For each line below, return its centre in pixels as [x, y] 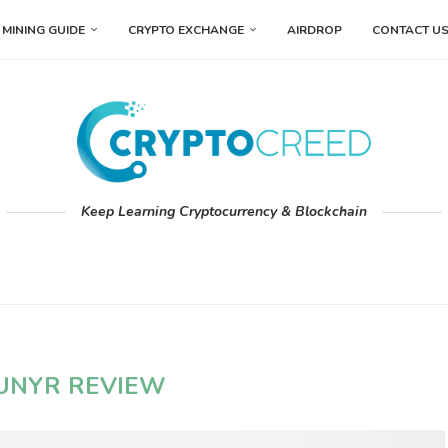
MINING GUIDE [43, 30]
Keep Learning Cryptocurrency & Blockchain [224, 212]
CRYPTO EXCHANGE [186, 30]
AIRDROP [314, 30]
